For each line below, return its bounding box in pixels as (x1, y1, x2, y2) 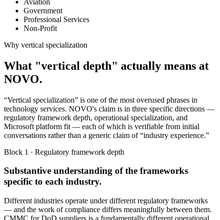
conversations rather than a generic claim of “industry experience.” (4, 131, 209, 139)
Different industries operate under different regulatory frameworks (4, 196, 208, 205)
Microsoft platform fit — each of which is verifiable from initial (4, 122, 199, 131)
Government (24, 6, 62, 15)
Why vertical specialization (4, 40, 87, 49)
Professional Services (24, 15, 89, 24)
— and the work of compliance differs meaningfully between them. (4, 205, 212, 214)
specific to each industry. (4, 176, 102, 187)
